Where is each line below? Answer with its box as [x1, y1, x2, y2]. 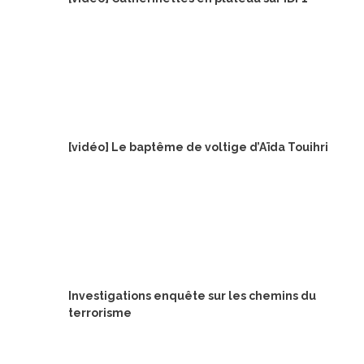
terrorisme [68, 305, 132, 319]
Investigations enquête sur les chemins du [68, 288, 316, 302]
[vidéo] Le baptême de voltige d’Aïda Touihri [68, 140, 328, 154]
